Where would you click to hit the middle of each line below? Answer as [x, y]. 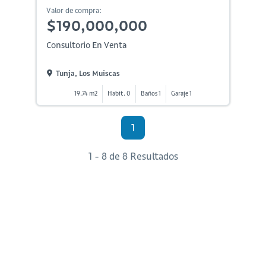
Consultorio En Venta [86, 45]
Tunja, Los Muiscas [88, 73]
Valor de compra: [74, 11]
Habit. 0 [119, 94]
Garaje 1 [181, 94]
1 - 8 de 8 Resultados [133, 156]
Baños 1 [151, 94]
